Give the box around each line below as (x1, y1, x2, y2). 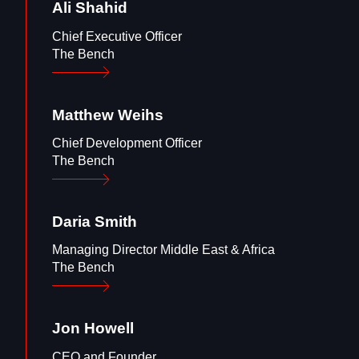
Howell (84, 320, 134, 337)
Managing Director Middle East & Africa (52, 243, 275, 257)
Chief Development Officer (52, 135, 202, 150)
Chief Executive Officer (52, 29, 182, 43)
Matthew (52, 106, 114, 123)
